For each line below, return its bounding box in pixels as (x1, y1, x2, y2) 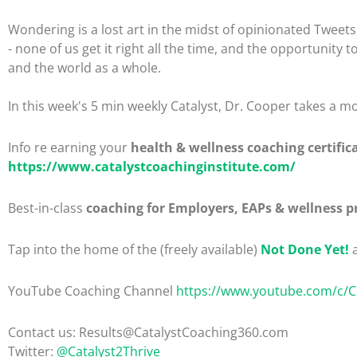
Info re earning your (8, 139, 131, 156)
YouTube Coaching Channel (8, 282, 176, 300)
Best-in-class (8, 199, 86, 217)
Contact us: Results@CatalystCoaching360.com (8, 324, 288, 341)
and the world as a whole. (8, 59, 161, 76)
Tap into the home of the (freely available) (8, 241, 261, 258)
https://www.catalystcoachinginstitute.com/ (8, 158, 296, 175)
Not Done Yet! (261, 241, 349, 258)
